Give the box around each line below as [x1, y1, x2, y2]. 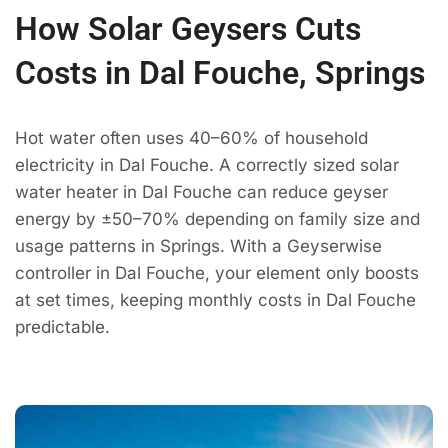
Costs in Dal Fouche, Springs [15, 54, 425, 93]
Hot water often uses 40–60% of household [15, 128, 368, 149]
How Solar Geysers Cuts [15, 10, 361, 49]
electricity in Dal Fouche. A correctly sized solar [15, 155, 399, 176]
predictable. [15, 317, 110, 338]
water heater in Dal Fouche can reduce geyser [15, 182, 388, 203]
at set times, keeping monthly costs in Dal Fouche [15, 290, 416, 311]
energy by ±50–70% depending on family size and [15, 209, 420, 230]
